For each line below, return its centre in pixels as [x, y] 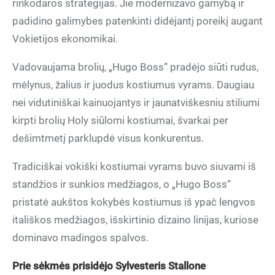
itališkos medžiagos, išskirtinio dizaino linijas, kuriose [135, 220]
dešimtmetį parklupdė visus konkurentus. [108, 138]
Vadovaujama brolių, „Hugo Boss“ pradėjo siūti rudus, [135, 67]
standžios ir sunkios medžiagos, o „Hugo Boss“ [122, 184]
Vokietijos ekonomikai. [65, 39]
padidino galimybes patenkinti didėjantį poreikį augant [137, 21]
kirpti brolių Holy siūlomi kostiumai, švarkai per [120, 120]
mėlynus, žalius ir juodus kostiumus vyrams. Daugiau [133, 85]
